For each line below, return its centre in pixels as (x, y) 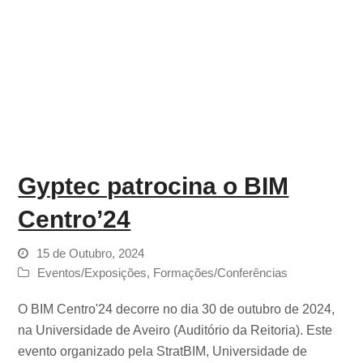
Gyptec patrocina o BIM (154, 186)
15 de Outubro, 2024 (91, 253)
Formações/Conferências (221, 273)
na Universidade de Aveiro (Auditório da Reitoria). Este (175, 330)
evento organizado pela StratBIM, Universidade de (163, 351)
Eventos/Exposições (92, 273)
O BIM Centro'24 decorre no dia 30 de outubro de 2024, (177, 309)
